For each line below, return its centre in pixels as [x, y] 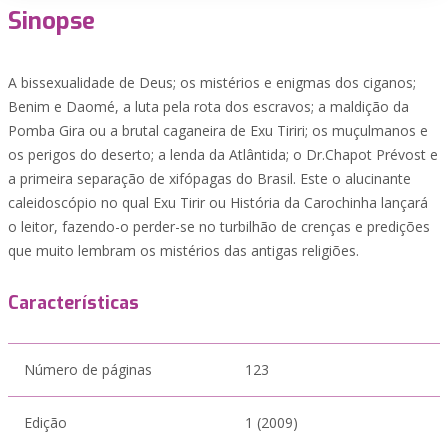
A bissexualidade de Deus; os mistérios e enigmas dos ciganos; [212, 82]
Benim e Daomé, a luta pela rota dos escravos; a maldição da [208, 106]
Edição [45, 422]
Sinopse [51, 21]
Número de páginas [88, 369]
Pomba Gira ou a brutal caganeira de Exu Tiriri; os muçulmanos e [218, 130]
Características [73, 303]
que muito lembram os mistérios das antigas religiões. [183, 250]
